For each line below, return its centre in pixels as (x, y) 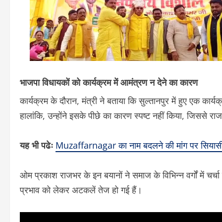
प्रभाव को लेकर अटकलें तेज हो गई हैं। (81, 190)
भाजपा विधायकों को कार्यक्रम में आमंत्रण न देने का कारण (109, 82)
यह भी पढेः (38, 145)
